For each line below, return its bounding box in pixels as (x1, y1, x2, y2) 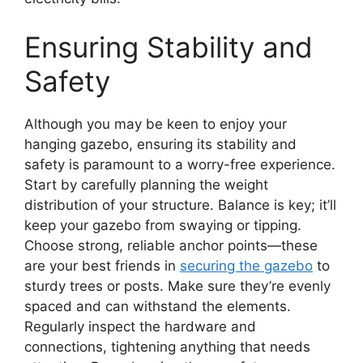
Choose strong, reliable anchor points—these (24, 237, 318, 254)
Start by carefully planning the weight (24, 176, 268, 193)
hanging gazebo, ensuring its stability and (24, 135, 297, 152)
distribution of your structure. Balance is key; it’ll (24, 196, 336, 213)
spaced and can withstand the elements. (24, 297, 291, 314)
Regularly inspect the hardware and (24, 318, 256, 335)
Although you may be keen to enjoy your (24, 115, 287, 132)
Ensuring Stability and (24, 29, 313, 64)
